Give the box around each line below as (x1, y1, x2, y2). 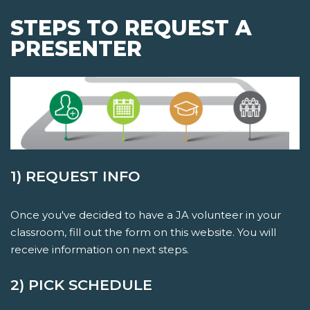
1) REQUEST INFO (10, 167, 140, 185)
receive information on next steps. (10, 242, 189, 256)
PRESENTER (10, 36, 142, 62)
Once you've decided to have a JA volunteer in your (10, 208, 281, 221)
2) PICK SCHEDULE (10, 275, 152, 293)
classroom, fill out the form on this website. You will (10, 225, 276, 239)
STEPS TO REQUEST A (10, 15, 252, 41)
